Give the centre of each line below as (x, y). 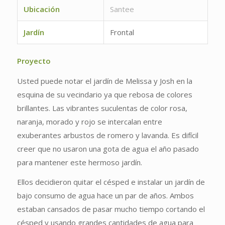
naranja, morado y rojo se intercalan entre (89, 121)
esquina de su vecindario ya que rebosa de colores (104, 94)
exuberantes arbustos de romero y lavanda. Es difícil (107, 135)
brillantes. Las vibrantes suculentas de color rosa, (102, 108)
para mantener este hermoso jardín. (79, 162)
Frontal (122, 32)
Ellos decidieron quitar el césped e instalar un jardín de (111, 182)
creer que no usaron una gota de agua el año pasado (108, 148)
